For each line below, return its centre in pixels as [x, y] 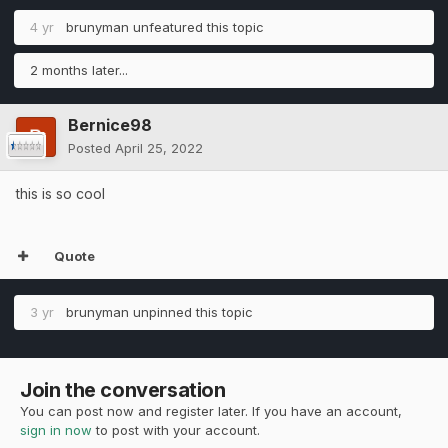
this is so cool [60, 193]
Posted [91, 147]
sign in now [56, 429]
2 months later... [79, 69]
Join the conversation [123, 389]
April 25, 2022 [159, 147]
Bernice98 [110, 124]
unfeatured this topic [196, 26]
